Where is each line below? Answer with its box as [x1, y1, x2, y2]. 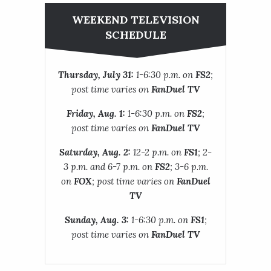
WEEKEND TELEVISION [71, 12, 200, 27]
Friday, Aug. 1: [67, 107, 125, 119]
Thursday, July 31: [58, 68, 134, 80]
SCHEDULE [105, 27, 166, 42]
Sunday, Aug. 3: [64, 214, 129, 226]
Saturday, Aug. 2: [59, 146, 131, 158]
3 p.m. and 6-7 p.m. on [63, 160, 155, 172]
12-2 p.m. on [131, 146, 184, 158]
